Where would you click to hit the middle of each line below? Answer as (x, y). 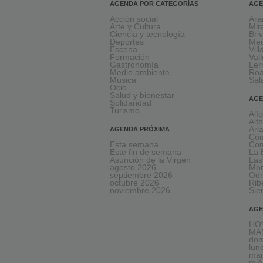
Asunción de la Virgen (150, 160)
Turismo (125, 111)
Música (123, 80)
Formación (130, 58)
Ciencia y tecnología (147, 35)
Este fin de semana (146, 153)
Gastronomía (134, 65)
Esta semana (134, 145)
